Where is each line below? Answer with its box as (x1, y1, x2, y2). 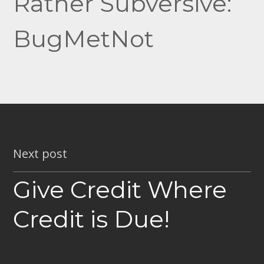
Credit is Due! (13, 204, 170, 234)
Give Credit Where (13, 175, 227, 204)
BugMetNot (13, 24, 154, 54)
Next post (13, 146, 68, 162)
